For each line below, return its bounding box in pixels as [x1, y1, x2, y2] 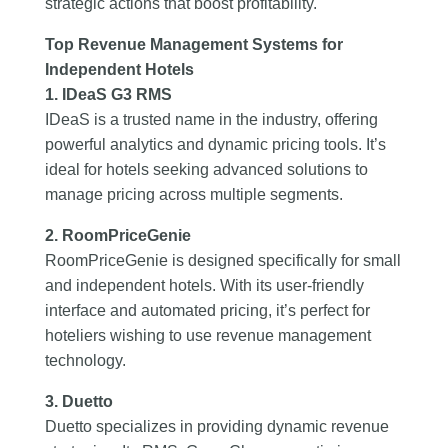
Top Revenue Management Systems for [44, 35, 343, 53]
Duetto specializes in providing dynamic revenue [44, 417, 389, 435]
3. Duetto [44, 392, 113, 410]
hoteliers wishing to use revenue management [44, 326, 371, 344]
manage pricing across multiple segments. [44, 185, 343, 203]
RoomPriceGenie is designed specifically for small [44, 251, 401, 269]
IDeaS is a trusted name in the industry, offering [44, 110, 378, 128]
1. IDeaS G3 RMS [44, 85, 172, 103]
